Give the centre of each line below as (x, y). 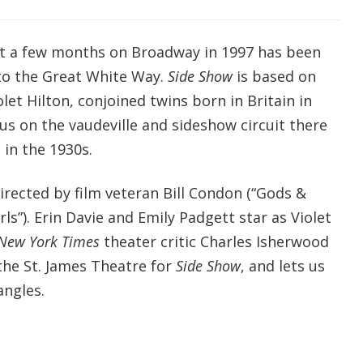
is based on (274, 76)
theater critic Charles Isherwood (214, 241)
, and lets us (282, 265)
